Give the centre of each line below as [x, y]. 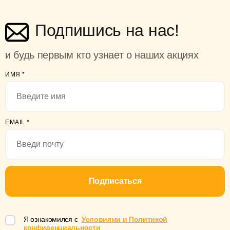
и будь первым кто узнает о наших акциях [102, 55]
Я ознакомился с [52, 219]
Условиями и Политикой [124, 219]
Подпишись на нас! [107, 30]
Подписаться [115, 181]
